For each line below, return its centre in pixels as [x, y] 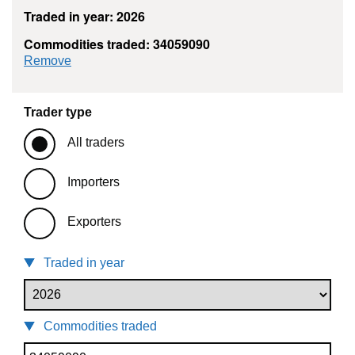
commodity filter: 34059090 [147, 60]
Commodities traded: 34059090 [117, 44]
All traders [96, 143]
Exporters [94, 222]
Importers [94, 182]
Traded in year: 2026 [84, 17]
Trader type [58, 113]
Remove [48, 61]
